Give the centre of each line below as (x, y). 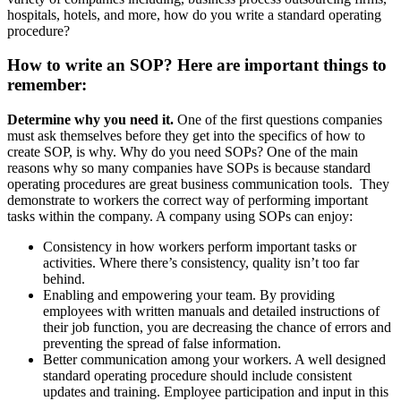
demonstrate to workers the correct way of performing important (188, 200)
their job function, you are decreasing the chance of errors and (217, 328)
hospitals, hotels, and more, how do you (121, 14)
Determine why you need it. (90, 120)
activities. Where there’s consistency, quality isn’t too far (201, 263)
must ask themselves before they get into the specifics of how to (186, 136)
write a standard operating (308, 14)
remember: (47, 85)
